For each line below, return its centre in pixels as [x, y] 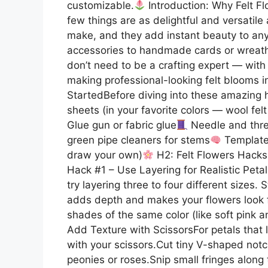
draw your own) [105, 155]
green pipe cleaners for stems [138, 140]
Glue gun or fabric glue [122, 125]
